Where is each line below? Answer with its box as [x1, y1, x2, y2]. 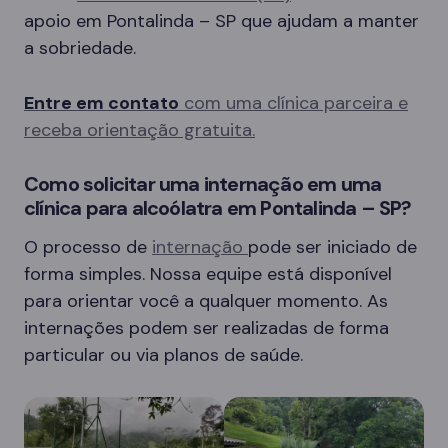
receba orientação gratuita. [24, 117, 255, 142]
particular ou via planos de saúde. [24, 342, 303, 367]
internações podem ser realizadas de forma [24, 315, 389, 340]
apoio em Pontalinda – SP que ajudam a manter [24, 8, 419, 33]
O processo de [24, 234, 152, 259]
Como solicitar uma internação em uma [24, 170, 382, 197]
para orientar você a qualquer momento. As [24, 288, 388, 313]
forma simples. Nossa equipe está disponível [24, 261, 392, 286]
